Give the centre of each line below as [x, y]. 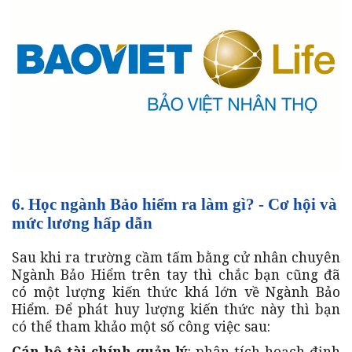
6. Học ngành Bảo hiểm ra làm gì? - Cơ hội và [174, 204]
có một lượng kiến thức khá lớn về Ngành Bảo [176, 292]
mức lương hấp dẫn [82, 223]
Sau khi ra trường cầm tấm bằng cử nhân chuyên [176, 257]
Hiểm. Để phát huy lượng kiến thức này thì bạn [176, 309]
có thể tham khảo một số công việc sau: [141, 326]
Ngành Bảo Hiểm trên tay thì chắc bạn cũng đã [176, 275]
